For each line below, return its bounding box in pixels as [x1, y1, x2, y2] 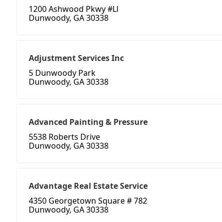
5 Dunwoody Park [29, 67, 96, 79]
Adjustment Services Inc [29, 53, 124, 64]
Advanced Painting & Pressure [29, 116, 148, 128]
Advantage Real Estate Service [29, 180, 148, 192]
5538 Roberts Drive [29, 131, 100, 143]
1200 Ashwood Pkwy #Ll [29, 3, 118, 15]
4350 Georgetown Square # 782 [29, 195, 147, 207]
